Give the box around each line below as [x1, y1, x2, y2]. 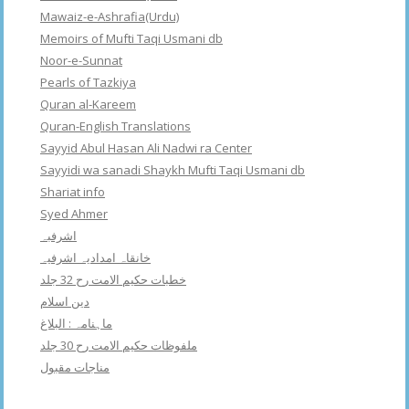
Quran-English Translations [40, 118, 191, 135]
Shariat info [40, 184, 105, 201]
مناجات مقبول [40, 359, 110, 376]
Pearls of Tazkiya [40, 74, 136, 91]
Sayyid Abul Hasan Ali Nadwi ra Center [40, 140, 252, 157]
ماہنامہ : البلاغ [40, 315, 112, 332]
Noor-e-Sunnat [40, 52, 122, 69]
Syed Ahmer [40, 205, 108, 223]
